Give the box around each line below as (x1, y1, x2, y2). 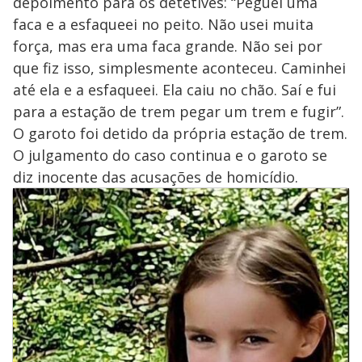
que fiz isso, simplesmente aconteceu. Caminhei (13, 57, 346, 78)
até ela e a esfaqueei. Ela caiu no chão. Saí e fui (13, 79, 336, 99)
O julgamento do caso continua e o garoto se (13, 145, 327, 165)
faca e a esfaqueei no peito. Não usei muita (13, 14, 314, 34)
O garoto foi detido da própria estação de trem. (13, 123, 347, 143)
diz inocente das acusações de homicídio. (13, 166, 298, 187)
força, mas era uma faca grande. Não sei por (13, 36, 322, 56)
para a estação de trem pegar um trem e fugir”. (13, 101, 344, 121)
